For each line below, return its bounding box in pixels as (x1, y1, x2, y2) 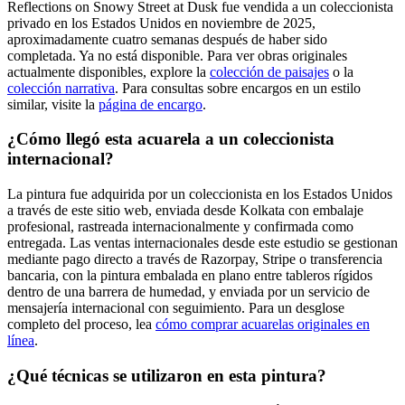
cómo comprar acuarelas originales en (155, 316, 370, 332)
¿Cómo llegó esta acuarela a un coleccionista (7, 129, 334, 149)
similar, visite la (7, 96, 99, 112)
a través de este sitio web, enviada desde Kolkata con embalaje (7, 202, 363, 218)
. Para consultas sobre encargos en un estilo (115, 80, 361, 96)
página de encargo (99, 96, 202, 112)
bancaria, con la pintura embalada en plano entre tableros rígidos (7, 267, 372, 283)
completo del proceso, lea (7, 316, 155, 332)
